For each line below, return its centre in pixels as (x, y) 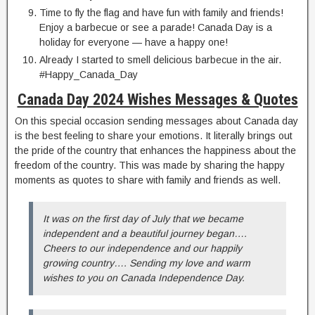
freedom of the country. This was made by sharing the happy (150, 166)
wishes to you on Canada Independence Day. (144, 278)
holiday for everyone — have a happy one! (134, 43)
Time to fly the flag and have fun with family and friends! (161, 13)
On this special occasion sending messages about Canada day (156, 121)
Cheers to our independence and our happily (142, 249)
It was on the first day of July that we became (143, 219)
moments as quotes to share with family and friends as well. (148, 180)
